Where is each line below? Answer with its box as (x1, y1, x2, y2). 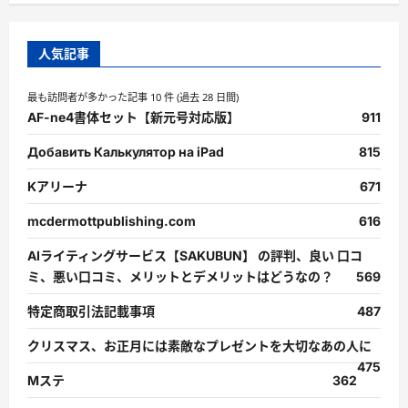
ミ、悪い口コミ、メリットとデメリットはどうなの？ (27, 269, 333, 284)
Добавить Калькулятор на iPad (27, 144, 224, 159)
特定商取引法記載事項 (27, 303, 155, 319)
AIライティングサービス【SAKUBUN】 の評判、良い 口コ (27, 248, 362, 263)
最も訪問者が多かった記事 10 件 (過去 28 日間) (27, 90, 239, 104)
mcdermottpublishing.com (27, 213, 196, 229)
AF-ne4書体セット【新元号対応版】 (27, 109, 240, 125)
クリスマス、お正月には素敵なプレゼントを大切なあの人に (27, 338, 372, 353)
